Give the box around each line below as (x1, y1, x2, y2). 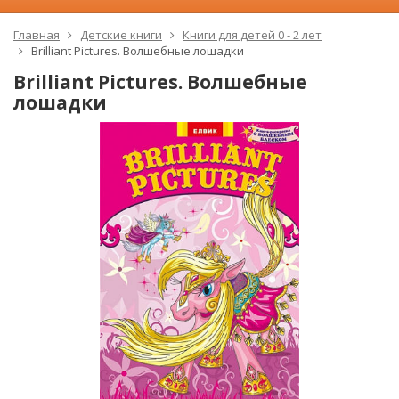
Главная (13, 26, 60, 43)
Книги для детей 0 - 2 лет (183, 26, 322, 43)
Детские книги (80, 26, 162, 43)
